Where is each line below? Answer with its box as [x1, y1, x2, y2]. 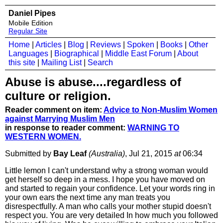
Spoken [127, 40, 154, 49]
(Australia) [89, 149, 125, 158]
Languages [8, 49, 48, 58]
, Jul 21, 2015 [125, 149, 174, 158]
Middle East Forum [105, 49, 172, 58]
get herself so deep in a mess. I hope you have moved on [5, 175, 205, 184]
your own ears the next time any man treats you [5, 193, 170, 202]
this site [8, 58, 35, 67]
